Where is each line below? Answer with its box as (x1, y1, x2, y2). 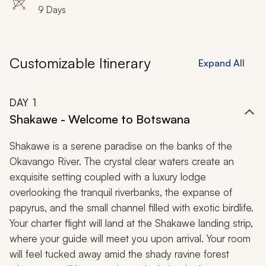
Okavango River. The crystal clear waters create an (9, 155, 234, 168)
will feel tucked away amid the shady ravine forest (9, 248, 229, 261)
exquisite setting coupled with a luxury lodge (9, 170, 206, 183)
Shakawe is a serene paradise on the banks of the (9, 140, 232, 153)
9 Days (38, 4, 66, 16)
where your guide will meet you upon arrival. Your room (9, 232, 251, 245)
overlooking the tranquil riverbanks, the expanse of (9, 186, 232, 199)
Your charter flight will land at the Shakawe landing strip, (9, 217, 253, 230)
